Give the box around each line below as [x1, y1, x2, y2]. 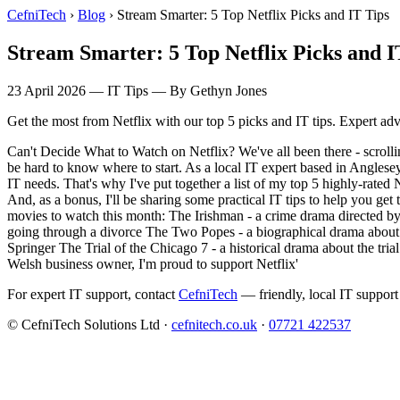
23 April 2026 [7, 82, 86, 98]
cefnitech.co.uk [171, 316, 257, 332]
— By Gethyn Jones [148, 82, 267, 98]
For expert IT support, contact [7, 286, 179, 302]
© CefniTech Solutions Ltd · [7, 316, 171, 332]
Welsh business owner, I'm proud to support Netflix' [7, 255, 298, 271]
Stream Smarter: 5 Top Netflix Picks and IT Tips [117, 7, 389, 22]
